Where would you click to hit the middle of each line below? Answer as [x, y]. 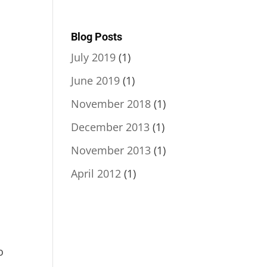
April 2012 [96, 173]
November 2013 [111, 150]
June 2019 [96, 80]
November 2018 [111, 103]
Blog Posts [97, 36]
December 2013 [111, 127]
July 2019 [94, 57]
